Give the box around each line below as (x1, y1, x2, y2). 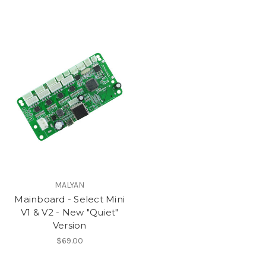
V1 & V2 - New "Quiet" (21, 206, 119, 218)
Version (52, 219, 87, 231)
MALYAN (55, 179, 85, 190)
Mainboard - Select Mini (14, 193, 125, 205)
